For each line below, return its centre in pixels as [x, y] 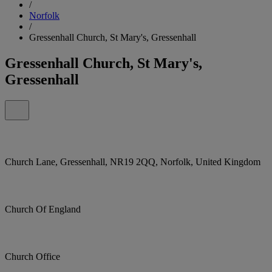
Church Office [32, 256]
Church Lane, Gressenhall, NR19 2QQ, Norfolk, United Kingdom [133, 161]
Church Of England [43, 209]
